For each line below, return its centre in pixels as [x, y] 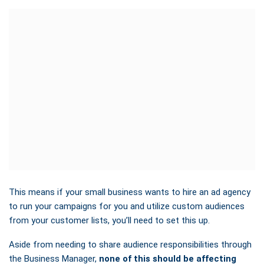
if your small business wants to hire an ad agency [153, 192]
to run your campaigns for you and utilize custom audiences [127, 207]
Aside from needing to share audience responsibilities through [130, 245]
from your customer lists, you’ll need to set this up [108, 221]
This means [32, 192]
